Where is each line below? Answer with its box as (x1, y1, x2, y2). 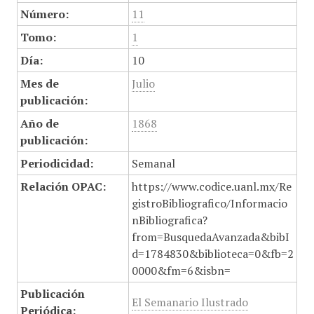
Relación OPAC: (20, 179, 106, 194)
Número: (20, 6, 69, 22)
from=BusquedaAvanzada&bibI (131, 229, 289, 245)
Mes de (20, 76, 59, 91)
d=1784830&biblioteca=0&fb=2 (131, 246, 294, 261)
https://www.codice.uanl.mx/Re (131, 179, 292, 194)
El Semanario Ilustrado (131, 294, 248, 310)
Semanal (131, 156, 175, 171)
